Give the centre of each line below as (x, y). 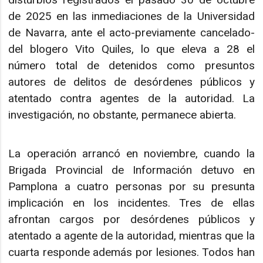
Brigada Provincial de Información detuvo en (131, 170)
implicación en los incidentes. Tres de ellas (131, 203)
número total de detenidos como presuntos (131, 65)
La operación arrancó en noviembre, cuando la (131, 154)
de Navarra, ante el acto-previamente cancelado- (131, 32)
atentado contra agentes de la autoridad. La (131, 98)
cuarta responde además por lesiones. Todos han (131, 252)
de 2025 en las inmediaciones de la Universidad (131, 16)
